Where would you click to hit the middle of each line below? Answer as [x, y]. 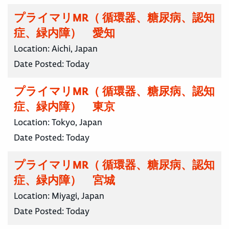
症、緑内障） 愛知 [64, 33]
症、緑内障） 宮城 [64, 180]
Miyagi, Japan [78, 196]
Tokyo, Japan [77, 122]
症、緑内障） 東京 [64, 107]
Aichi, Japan [75, 49]
